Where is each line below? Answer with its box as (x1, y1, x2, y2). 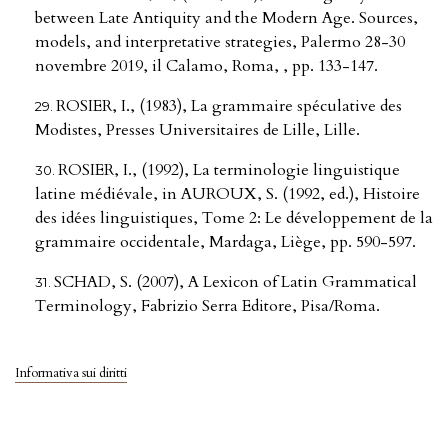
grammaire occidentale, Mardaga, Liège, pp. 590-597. (35, 231, 416, 254)
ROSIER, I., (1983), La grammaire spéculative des (56, 95, 402, 118)
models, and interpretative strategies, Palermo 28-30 (35, 31, 405, 54)
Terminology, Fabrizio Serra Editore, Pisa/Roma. (35, 295, 380, 318)
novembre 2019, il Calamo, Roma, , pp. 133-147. (35, 55, 378, 78)
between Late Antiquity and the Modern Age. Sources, (35, 7, 418, 30)
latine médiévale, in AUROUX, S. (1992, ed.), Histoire (35, 183, 420, 206)
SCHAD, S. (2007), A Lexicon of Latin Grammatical (54, 271, 417, 294)
